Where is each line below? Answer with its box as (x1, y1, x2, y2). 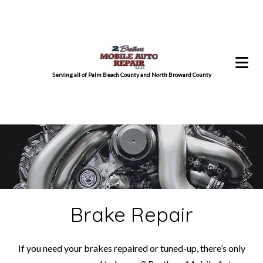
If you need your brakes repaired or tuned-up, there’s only (18, 242, 245, 254)
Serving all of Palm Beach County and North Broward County (52, 71, 211, 79)
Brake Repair (70, 201, 193, 227)
